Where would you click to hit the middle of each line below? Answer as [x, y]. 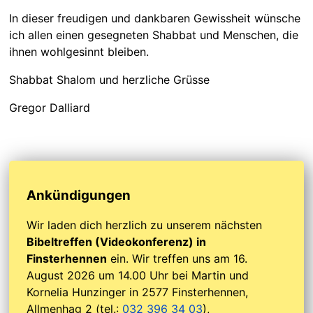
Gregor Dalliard [49, 107]
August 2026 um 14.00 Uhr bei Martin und [138, 275]
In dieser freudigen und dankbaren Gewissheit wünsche [154, 18]
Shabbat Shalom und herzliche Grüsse [109, 79]
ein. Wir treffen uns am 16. [177, 258]
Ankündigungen [79, 195]
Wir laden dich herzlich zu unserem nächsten [145, 225]
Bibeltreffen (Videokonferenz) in [117, 241]
